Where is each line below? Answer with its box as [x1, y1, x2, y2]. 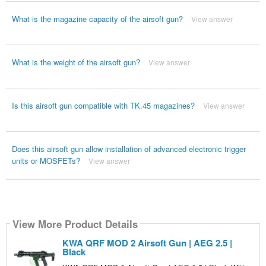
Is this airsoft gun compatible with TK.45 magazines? [11, 100, 195, 112]
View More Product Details [12, 216, 138, 231]
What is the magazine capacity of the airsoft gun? [11, 13, 183, 25]
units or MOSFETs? [11, 155, 80, 167]
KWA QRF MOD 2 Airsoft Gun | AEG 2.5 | [62, 236, 232, 250]
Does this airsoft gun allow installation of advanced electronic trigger [11, 143, 246, 155]
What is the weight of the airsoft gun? [11, 56, 140, 68]
